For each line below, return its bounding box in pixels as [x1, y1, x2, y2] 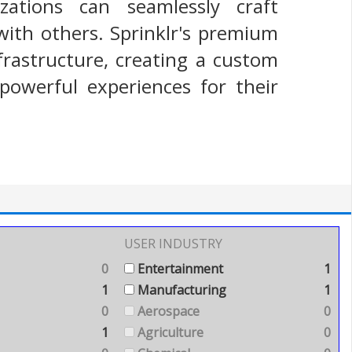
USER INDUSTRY [124, 235, 222, 252]
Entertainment [134, 260, 223, 277]
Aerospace [134, 302, 200, 320]
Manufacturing [134, 281, 226, 299]
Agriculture [134, 324, 203, 341]
